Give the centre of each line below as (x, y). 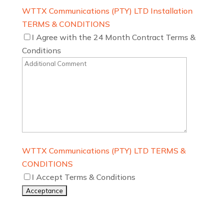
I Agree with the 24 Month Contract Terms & (113, 37)
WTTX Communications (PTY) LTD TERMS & (104, 151)
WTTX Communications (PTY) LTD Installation (107, 11)
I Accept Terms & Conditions (83, 177)
